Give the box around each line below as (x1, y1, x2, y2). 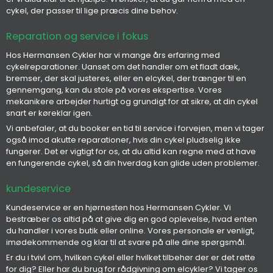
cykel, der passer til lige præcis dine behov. (6, 5, 178, 17)
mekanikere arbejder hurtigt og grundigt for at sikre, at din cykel (6, 95, 258, 107)
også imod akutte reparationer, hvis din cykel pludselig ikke (6, 134, 241, 146)
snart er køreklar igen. (6, 107, 93, 119)
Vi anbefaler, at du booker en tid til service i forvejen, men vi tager (6, 122, 264, 135)
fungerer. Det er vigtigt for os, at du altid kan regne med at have (6, 146, 256, 158)
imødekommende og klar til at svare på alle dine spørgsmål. (6, 236, 246, 248)
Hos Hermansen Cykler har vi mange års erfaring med (6, 49, 220, 61)
